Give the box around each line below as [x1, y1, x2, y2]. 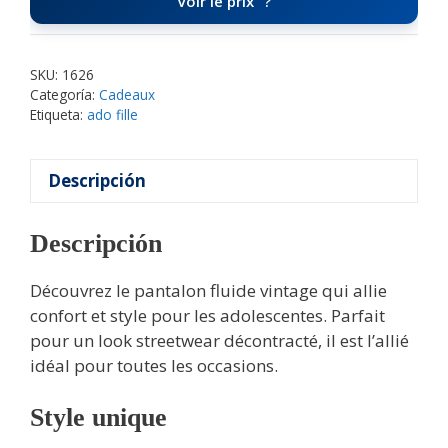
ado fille [87, 104, 138, 124]
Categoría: [30, 84, 99, 104]
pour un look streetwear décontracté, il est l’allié [30, 329, 409, 353]
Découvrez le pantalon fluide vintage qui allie [30, 279, 387, 303]
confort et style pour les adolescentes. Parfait [30, 304, 385, 328]
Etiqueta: [30, 104, 87, 124]
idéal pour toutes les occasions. [30, 354, 278, 378]
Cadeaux [99, 84, 155, 104]
